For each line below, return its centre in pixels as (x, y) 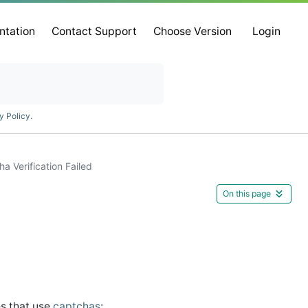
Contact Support (95, 32)
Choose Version (193, 32)
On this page (247, 193)
